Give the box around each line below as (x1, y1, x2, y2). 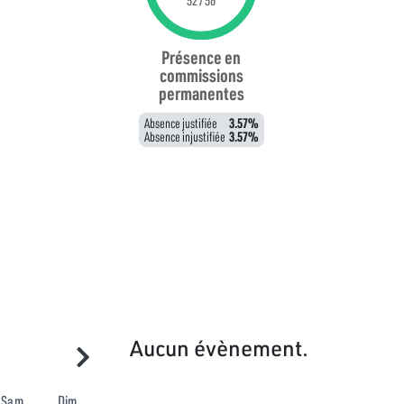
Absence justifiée (143, 114, 217, 133)
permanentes (158, 81, 244, 106)
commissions (159, 63, 243, 87)
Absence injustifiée (143, 127, 225, 146)
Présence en (161, 45, 242, 69)
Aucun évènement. (130, 333, 308, 362)
